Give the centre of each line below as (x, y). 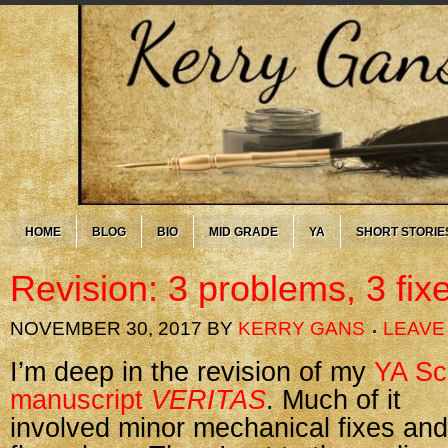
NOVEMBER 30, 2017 (106, 328)
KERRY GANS (301, 328)
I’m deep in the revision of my (192, 372)
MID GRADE (243, 232)
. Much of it (333, 400)
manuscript (80, 400)
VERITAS (208, 400)
